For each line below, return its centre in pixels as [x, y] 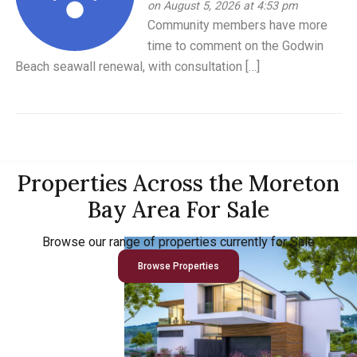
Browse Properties [178, 267]
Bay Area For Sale [178, 210]
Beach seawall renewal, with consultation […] [138, 66]
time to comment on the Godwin [236, 45]
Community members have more [238, 25]
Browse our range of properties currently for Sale [178, 242]
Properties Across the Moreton [178, 184]
